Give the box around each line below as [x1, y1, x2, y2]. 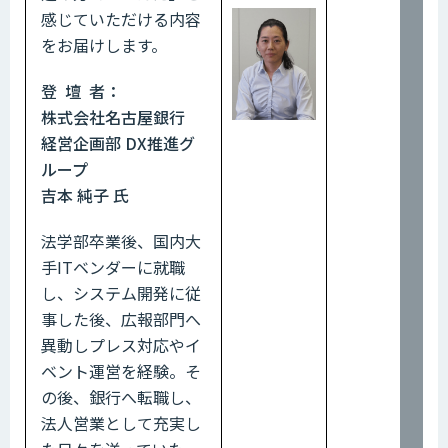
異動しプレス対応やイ [41, 332, 201, 357]
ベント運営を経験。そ [41, 358, 201, 383]
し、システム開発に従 [41, 280, 201, 305]
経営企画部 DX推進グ [41, 130, 195, 155]
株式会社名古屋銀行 [41, 104, 201, 129]
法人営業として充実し [41, 410, 201, 435]
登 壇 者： [41, 78, 121, 103]
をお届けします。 [41, 32, 167, 57]
